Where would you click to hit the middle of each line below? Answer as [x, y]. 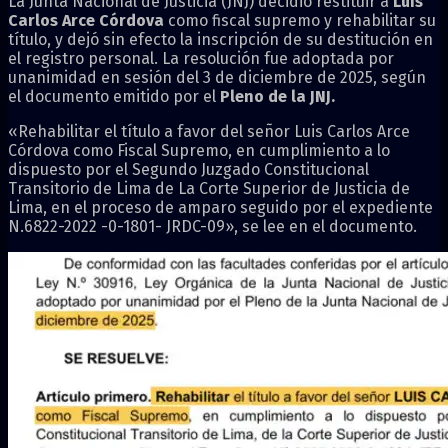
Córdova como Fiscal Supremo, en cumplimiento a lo [199, 150]
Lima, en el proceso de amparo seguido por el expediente [220, 207]
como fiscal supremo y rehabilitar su [302, 20]
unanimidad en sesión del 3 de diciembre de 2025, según [217, 77]
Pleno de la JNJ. [277, 96]
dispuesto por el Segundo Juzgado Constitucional [188, 169]
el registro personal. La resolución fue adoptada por [201, 58]
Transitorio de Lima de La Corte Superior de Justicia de [209, 188]
